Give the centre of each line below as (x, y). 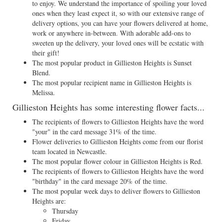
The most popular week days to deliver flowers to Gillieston (116, 191)
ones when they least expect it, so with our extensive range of (118, 13)
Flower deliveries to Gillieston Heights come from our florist (118, 141)
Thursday (65, 211)
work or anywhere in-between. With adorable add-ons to (111, 33)
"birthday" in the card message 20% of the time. (100, 181)
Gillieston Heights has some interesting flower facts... (109, 107)
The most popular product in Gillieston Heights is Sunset (112, 63)
